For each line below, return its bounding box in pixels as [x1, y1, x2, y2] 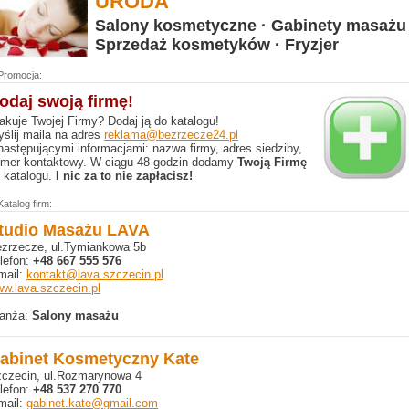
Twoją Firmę [237, 155, 307, 169]
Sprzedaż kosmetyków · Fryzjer [95, 36, 339, 54]
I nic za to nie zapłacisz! [56, 169, 193, 183]
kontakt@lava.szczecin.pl [26, 267, 163, 281]
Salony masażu [32, 309, 119, 322]
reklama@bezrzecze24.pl [104, 128, 238, 142]
